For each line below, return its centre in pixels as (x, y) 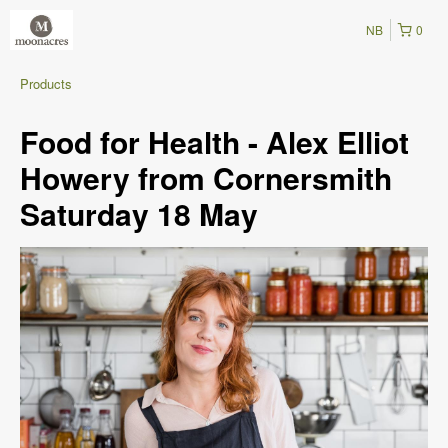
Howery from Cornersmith (206, 177)
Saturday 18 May (139, 213)
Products (46, 83)
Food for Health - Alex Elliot (214, 141)
